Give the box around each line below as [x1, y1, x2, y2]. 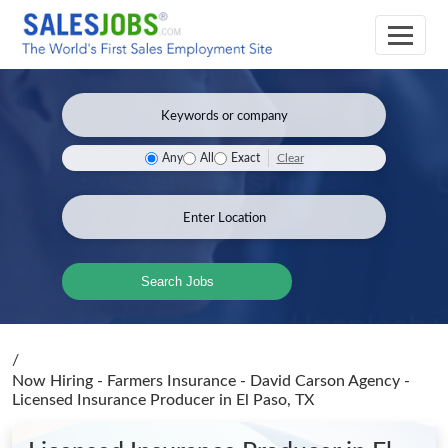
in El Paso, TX [219, 392, 314, 408]
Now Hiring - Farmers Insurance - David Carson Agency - [12, 373, 410, 389]
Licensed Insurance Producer [12, 392, 219, 408]
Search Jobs [140, 274, 214, 289]
